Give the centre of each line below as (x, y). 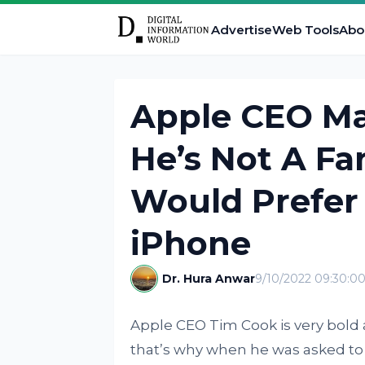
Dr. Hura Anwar (208, 279)
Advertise (241, 29)
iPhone (190, 243)
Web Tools (305, 29)
